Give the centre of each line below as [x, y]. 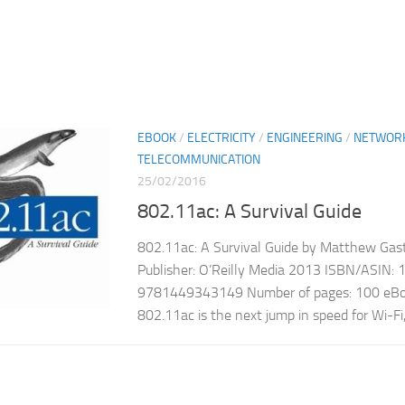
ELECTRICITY [221, 138]
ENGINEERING [305, 138]
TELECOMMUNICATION [199, 160]
